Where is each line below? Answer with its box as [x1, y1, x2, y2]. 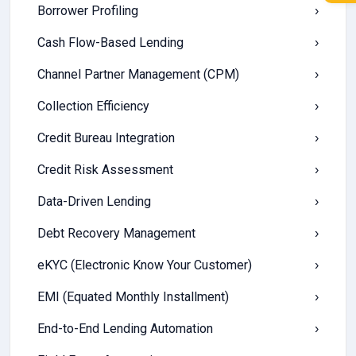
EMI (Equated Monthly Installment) [37, 289, 229, 304]
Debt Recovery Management [37, 226, 195, 241]
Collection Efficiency [37, 99, 149, 114]
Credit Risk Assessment [37, 162, 173, 177]
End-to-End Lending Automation [37, 321, 213, 336]
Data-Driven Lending [37, 194, 151, 209]
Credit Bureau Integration [37, 130, 175, 145]
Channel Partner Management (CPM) [37, 67, 239, 82]
